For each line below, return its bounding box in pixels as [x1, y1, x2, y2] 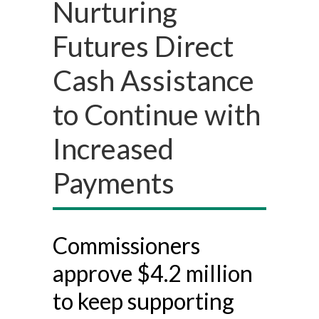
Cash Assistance [53, 63, 254, 98]
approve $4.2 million [53, 258, 253, 287]
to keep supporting [53, 286, 234, 315]
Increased [53, 131, 174, 166]
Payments [53, 165, 174, 200]
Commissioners [53, 231, 200, 259]
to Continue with [53, 97, 261, 132]
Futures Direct [53, 28, 234, 63]
